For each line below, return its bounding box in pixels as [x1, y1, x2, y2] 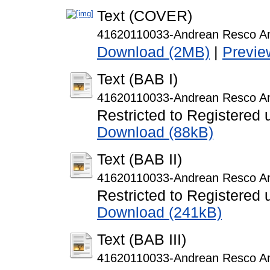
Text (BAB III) [97, 231, 186, 248]
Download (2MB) [97, 44, 210, 61]
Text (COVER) [97, 8, 192, 25]
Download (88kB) [97, 124, 213, 141]
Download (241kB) [97, 204, 222, 221]
